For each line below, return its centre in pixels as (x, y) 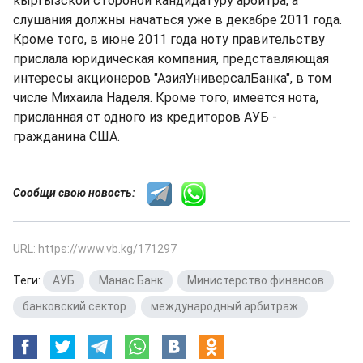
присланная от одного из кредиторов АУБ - (145, 117)
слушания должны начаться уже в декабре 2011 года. (177, 20)
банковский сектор (75, 306)
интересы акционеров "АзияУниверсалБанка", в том (172, 78)
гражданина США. (66, 137)
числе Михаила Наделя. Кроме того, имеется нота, (166, 98)
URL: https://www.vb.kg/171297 (95, 249)
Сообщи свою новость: (80, 192)
